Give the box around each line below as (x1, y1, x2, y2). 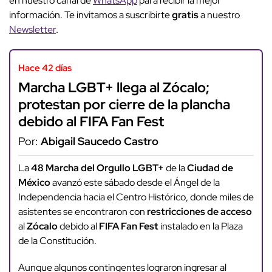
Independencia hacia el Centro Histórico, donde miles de (18, 191, 254, 204)
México (18, 176, 50, 189)
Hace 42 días (18, 61, 72, 74)
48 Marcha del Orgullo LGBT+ (30, 161, 164, 175)
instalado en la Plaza (158, 220, 243, 233)
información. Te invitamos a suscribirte (9, 8, 172, 22)
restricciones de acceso (146, 205, 252, 219)
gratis (172, 8, 200, 22)
